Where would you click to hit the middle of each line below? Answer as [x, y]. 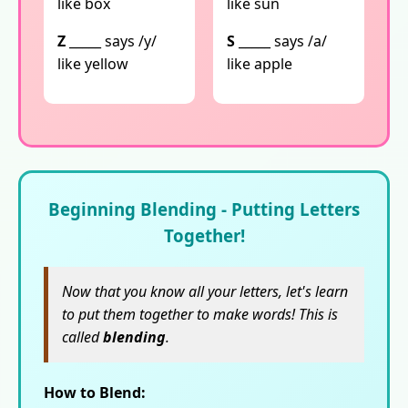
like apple [260, 64]
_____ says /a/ [281, 41]
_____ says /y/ [111, 41]
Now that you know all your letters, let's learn [205, 292]
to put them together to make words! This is [200, 315]
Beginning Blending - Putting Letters [204, 209]
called [82, 337]
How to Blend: [95, 393]
